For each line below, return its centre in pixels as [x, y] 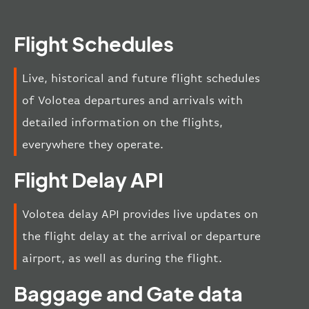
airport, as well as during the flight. [122, 258]
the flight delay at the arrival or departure [141, 236]
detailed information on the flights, [122, 122]
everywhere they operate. [93, 144]
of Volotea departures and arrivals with [132, 100]
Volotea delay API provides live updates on [140, 214]
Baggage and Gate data [128, 293]
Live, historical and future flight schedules [141, 78]
